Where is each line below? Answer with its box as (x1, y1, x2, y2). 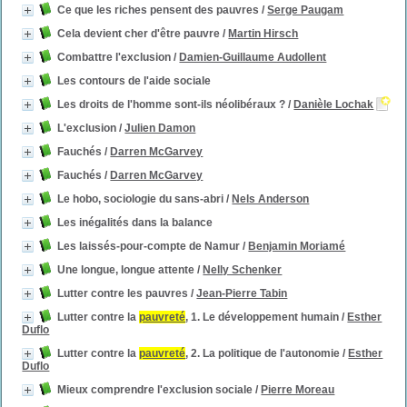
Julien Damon (124, 122, 196, 134)
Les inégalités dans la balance (57, 216, 213, 229)
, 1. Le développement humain (185, 311, 340, 323)
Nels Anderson (232, 193, 310, 205)
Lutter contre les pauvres (57, 287, 189, 300)
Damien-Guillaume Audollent (179, 51, 327, 64)
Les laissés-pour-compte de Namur (57, 240, 241, 253)
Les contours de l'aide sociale (57, 74, 212, 87)
